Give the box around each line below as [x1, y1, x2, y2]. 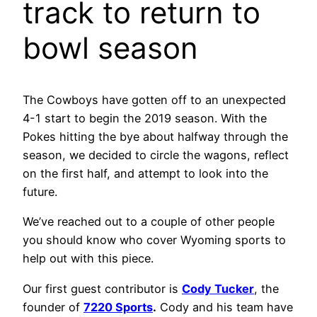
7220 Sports [83, 299, 153, 314]
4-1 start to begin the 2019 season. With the [23, 111, 267, 126]
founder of [23, 299, 83, 314]
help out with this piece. [23, 251, 154, 266]
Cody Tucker [182, 281, 254, 296]
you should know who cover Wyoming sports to [23, 233, 286, 248]
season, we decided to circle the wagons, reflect [23, 148, 289, 163]
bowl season [23, 30, 198, 67]
